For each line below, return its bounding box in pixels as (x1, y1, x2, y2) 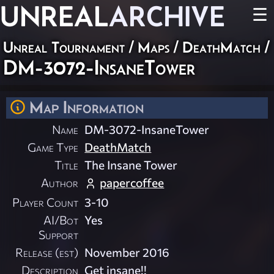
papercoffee (100, 175, 165, 190)
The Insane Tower (84, 157, 178, 172)
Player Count (12, 194, 79, 210)
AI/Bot (43, 212, 79, 228)
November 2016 (84, 245, 170, 260)
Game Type (28, 139, 79, 155)
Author (41, 175, 79, 190)
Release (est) (15, 245, 79, 260)
